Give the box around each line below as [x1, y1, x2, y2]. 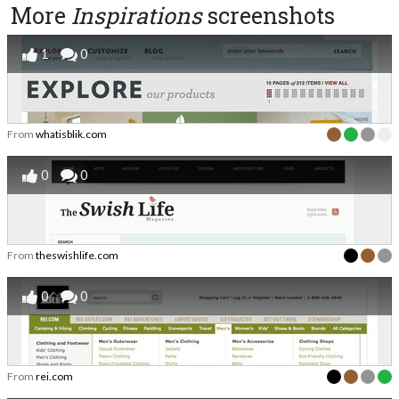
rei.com [36, 370, 73, 384]
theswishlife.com [36, 248, 118, 263]
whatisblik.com [36, 127, 107, 142]
